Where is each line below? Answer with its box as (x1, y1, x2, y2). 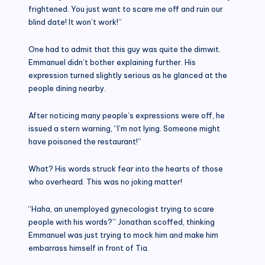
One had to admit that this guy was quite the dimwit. (28, 44, 221, 54)
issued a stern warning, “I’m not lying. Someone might (28, 123, 220, 133)
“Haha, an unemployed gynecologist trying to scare (28, 203, 214, 214)
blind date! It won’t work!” (28, 17, 122, 27)
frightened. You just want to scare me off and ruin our (28, 4, 223, 14)
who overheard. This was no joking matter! (28, 176, 182, 186)
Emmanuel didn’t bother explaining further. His (28, 57, 196, 67)
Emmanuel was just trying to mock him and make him (28, 230, 218, 240)
